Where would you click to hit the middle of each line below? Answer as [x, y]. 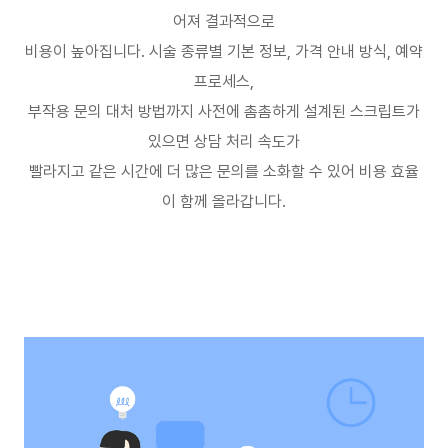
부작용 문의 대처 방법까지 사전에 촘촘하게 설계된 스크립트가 [224, 111]
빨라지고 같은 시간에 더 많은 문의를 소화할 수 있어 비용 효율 [224, 171]
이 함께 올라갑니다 [222, 201]
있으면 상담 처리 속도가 [224, 141]
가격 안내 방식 [341, 51]
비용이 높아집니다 [83, 51]
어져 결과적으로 [224, 21]
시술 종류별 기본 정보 [218, 51]
